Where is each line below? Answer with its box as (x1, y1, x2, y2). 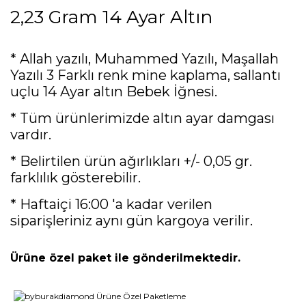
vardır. (10, 126, 51, 143)
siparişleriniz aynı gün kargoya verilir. (10, 212, 253, 229)
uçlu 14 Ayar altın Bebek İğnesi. (10, 83, 217, 100)
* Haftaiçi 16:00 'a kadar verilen (10, 195, 212, 212)
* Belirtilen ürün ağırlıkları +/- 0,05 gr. (10, 152, 252, 169)
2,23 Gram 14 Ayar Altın (10, 5, 212, 28)
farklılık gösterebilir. (10, 169, 141, 186)
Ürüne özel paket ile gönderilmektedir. (10, 251, 240, 264)
